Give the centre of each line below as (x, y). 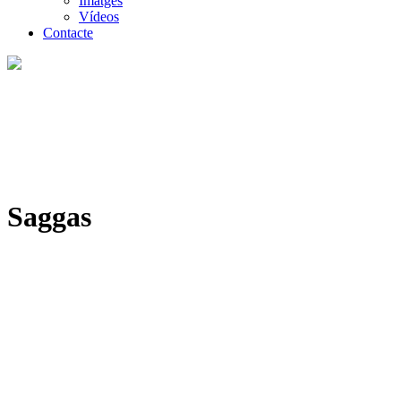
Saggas (49, 217)
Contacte (68, 32)
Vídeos (99, 16)
